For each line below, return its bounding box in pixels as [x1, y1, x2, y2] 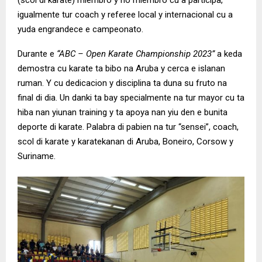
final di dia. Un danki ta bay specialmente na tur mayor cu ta [18, 92, 244, 104]
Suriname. [18, 151, 58, 162]
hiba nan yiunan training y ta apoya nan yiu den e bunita [18, 107, 227, 118]
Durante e [18, 49, 54, 60]
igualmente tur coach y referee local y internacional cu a [18, 9, 233, 20]
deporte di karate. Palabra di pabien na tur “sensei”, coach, [18, 122, 239, 133]
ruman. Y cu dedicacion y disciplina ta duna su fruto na [18, 78, 227, 89]
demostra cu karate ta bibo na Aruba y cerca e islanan [18, 63, 225, 74]
